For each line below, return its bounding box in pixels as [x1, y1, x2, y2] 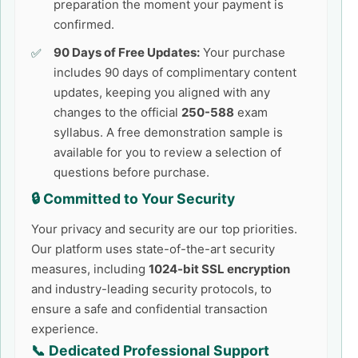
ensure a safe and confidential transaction [31, 301, 268, 316]
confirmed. [54, 17, 114, 32]
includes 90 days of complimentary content [54, 65, 296, 80]
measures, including [31, 261, 149, 276]
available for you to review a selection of [54, 145, 281, 160]
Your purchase [200, 45, 285, 60]
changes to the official [54, 105, 181, 120]
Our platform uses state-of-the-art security [31, 241, 275, 257]
